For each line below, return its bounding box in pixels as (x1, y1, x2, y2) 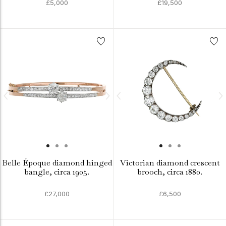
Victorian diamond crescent (120, 157, 220, 168)
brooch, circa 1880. (137, 166, 202, 177)
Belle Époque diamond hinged (2, 157, 112, 168)
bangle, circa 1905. (24, 166, 89, 177)
